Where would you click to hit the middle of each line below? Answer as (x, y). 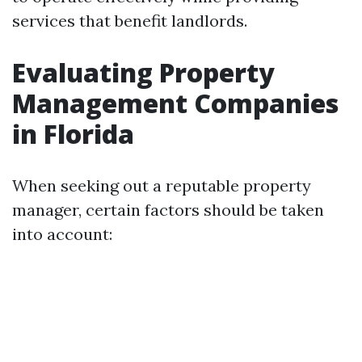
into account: (62, 234)
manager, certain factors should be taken (168, 210)
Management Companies (175, 103)
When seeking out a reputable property (162, 185)
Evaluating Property (143, 72)
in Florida (73, 134)
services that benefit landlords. (130, 21)
